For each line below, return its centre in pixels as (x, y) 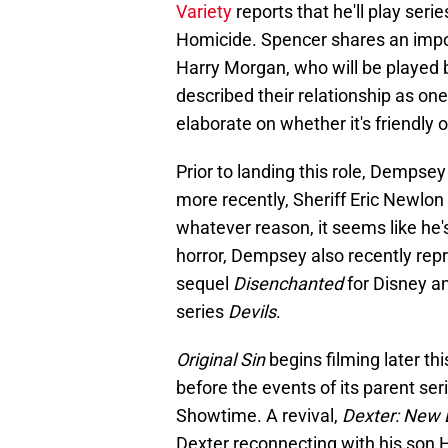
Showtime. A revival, (259, 416)
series (202, 312)
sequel (204, 284)
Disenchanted (288, 284)
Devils (252, 312)
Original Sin (222, 360)
